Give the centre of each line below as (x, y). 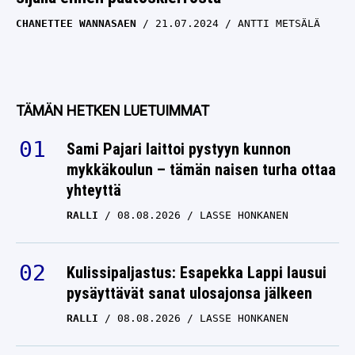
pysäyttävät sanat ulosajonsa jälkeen (189, 293)
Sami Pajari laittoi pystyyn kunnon (179, 149)
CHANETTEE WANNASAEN (76, 23)
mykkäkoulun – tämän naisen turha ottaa (201, 170)
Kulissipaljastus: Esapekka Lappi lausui (197, 273)
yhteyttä (94, 190)
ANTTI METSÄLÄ (279, 23)
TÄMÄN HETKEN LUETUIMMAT (113, 111)
